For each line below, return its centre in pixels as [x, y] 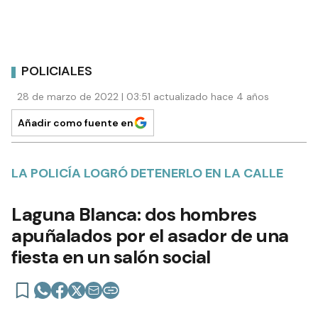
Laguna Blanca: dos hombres [134, 214]
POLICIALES [57, 71]
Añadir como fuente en [76, 122]
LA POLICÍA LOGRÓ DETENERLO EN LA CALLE [147, 173]
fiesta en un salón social [111, 257]
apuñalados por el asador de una [150, 235]
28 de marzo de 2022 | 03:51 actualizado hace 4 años [143, 96]
